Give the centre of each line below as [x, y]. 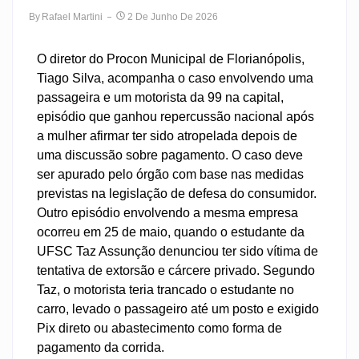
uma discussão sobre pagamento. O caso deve [170, 155]
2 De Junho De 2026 [173, 16]
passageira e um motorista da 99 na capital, [160, 97]
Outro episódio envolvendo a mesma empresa [167, 212]
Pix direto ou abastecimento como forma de [159, 328]
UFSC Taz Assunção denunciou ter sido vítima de [177, 251]
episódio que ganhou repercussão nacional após [175, 116]
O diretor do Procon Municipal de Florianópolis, [171, 58]
